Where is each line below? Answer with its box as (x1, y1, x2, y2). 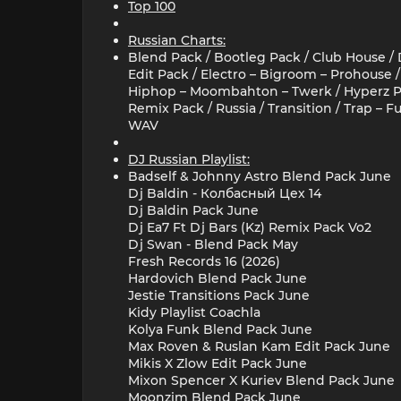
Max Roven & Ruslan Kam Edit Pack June (128, 337, 390, 354)
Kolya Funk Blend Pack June (128, 320, 312, 337)
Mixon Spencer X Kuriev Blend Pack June (128, 371, 395, 388)
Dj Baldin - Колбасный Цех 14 (128, 184, 321, 201)
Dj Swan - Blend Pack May (128, 235, 298, 252)
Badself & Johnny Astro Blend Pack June (128, 167, 391, 184)
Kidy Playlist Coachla (128, 303, 260, 320)
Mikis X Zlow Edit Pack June (128, 354, 307, 371)
